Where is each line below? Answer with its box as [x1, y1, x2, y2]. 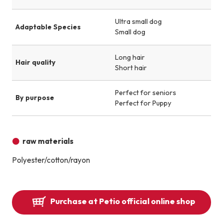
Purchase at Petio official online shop [50, 196, 195, 207]
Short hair [115, 63, 147, 72]
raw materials [22, 136, 74, 146]
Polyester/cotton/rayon [11, 155, 90, 165]
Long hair [115, 52, 145, 62]
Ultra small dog [115, 17, 162, 26]
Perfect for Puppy [115, 98, 171, 108]
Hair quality [15, 58, 56, 67]
